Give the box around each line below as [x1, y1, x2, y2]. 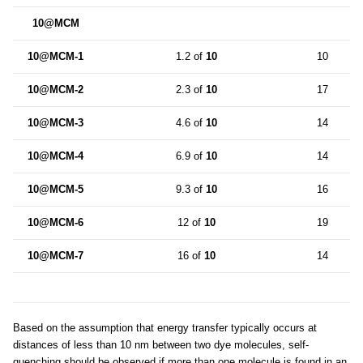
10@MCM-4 [28, 149, 83, 162]
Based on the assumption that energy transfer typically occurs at [13, 321, 317, 334]
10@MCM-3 [28, 116, 83, 129]
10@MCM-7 [28, 249, 83, 262]
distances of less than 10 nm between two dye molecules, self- [13, 338, 309, 351]
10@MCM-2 [28, 83, 83, 96]
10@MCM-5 [28, 182, 83, 195]
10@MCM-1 [28, 49, 83, 62]
